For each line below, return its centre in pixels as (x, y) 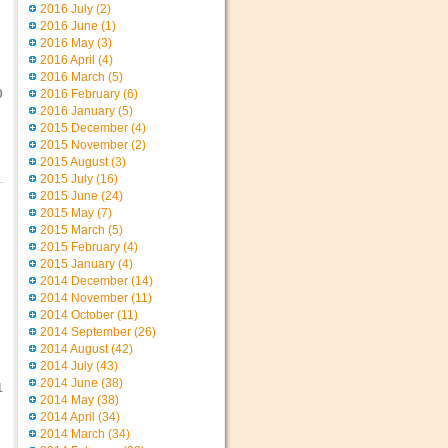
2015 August (74, 162)
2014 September (85, 332)
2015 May (67, 213)
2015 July (66, 179)
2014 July (66, 366)
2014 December (84, 281)
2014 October (77, 315)
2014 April (67, 417)
